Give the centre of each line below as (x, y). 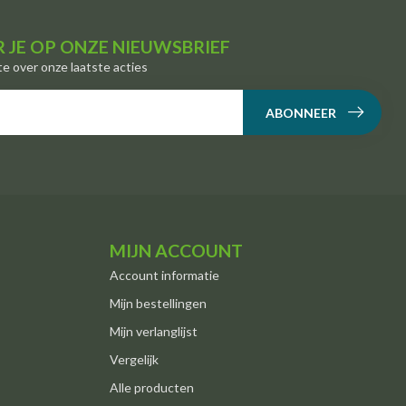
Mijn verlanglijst (154, 331)
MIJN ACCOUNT (176, 250)
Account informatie (164, 275)
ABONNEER (301, 112)
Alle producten (152, 387)
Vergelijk (134, 359)
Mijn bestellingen (158, 303)
